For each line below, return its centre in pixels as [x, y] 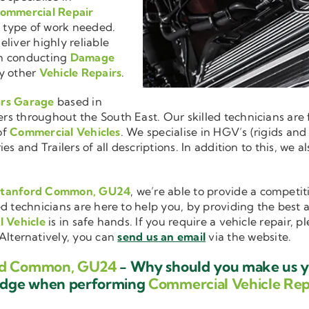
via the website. [249, 237]
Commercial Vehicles [65, 132]
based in [78, 102]
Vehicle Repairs [80, 73]
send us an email [162, 237]
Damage [92, 58]
